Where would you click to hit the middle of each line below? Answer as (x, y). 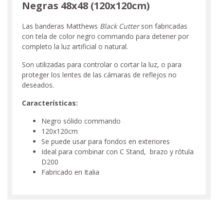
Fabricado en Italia (70, 172)
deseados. (39, 85)
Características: (50, 103)
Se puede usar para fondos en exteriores (106, 141)
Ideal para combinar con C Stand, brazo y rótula (118, 151)
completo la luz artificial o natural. (76, 46)
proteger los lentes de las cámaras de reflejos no (99, 74)
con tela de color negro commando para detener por (105, 36)
